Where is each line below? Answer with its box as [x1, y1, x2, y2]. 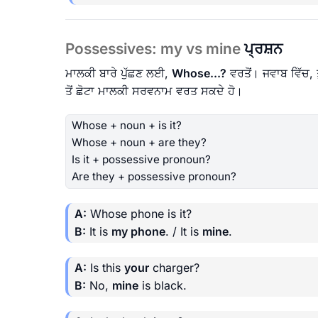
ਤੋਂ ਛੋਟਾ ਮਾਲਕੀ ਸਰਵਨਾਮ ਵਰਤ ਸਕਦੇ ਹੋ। [65, 84, 243, 99]
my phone [111, 224, 165, 238]
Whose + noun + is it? [72, 119, 182, 133]
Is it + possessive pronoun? [72, 153, 211, 167]
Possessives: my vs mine [65, 39, 244, 57]
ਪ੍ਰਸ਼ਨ [244, 39, 283, 57]
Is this [87, 260, 124, 275]
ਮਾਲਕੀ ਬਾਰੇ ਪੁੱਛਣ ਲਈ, [65, 66, 172, 81]
